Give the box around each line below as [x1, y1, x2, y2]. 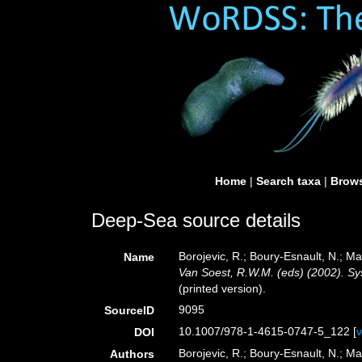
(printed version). [179, 282, 267, 295]
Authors [110, 347, 155, 360]
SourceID [104, 304, 155, 317]
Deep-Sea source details [91, 209, 301, 231]
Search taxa [256, 175, 321, 187]
